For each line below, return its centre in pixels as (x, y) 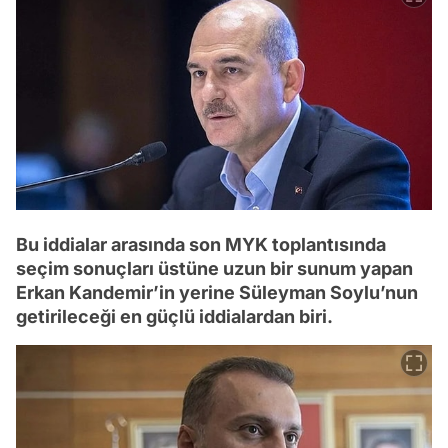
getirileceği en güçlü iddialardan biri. (174, 316)
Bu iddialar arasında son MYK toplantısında (201, 244)
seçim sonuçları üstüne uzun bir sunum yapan (214, 268)
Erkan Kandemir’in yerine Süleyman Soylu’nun (217, 292)
